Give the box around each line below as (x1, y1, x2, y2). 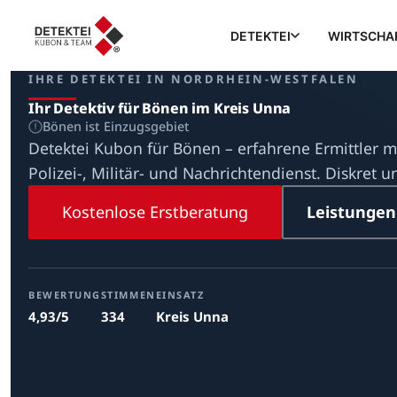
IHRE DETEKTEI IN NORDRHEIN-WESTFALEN (28, 71, 359, 87)
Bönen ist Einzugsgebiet (43, 118, 190, 135)
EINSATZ (155, 288, 205, 301)
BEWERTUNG (28, 288, 101, 301)
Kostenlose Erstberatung (62, 201, 248, 222)
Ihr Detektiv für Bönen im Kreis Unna (28, 98, 292, 118)
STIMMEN (100, 288, 156, 301)
